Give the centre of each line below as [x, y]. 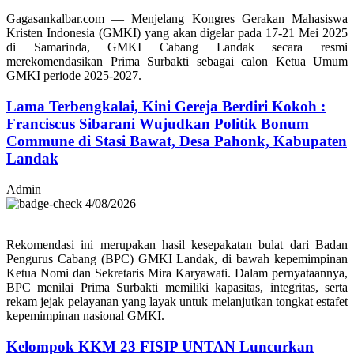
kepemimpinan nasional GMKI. [85, 315]
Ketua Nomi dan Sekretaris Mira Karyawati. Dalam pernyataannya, [177, 273]
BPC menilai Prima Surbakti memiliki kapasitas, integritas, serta [177, 287]
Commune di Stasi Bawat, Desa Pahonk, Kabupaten [177, 141]
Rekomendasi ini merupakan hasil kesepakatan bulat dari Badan [177, 244]
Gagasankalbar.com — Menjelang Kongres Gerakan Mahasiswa [177, 19]
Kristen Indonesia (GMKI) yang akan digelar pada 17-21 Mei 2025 [177, 33]
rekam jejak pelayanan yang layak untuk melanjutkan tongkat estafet [177, 301]
